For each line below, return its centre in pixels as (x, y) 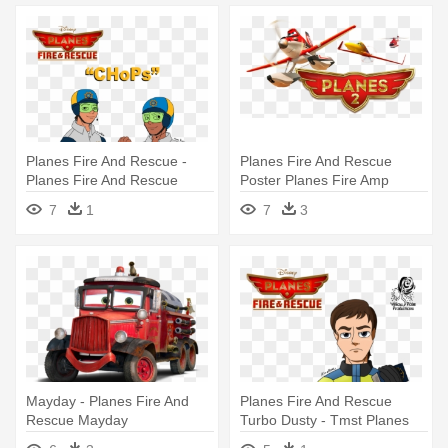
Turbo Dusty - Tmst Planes (324, 420)
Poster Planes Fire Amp (314, 180)
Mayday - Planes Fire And (107, 401)
